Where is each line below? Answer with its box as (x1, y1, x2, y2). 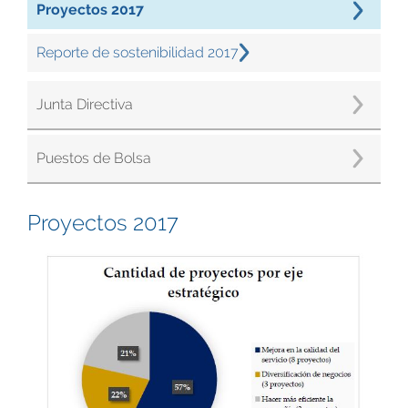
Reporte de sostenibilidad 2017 (36, 44, 239, 61)
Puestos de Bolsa (36, 149, 151, 167)
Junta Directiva (36, 96, 133, 113)
